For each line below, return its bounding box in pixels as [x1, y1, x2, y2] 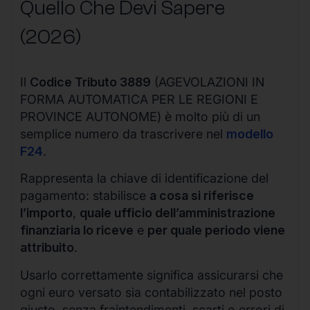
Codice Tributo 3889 [30, 74, 151, 89]
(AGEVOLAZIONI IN [151, 74, 264, 89]
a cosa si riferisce [149, 188, 254, 203]
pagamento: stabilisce [20, 188, 149, 203]
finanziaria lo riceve [20, 223, 134, 238]
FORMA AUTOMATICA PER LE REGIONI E [20, 91, 258, 107]
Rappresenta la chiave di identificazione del [20, 171, 268, 186]
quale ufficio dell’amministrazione [80, 206, 275, 221]
